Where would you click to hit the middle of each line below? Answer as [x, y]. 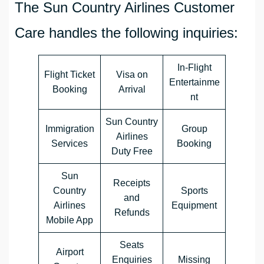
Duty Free [132, 151]
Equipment [194, 206]
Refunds [132, 213]
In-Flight [194, 68]
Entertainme [194, 82]
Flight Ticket [70, 75]
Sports [194, 191]
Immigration [70, 129]
